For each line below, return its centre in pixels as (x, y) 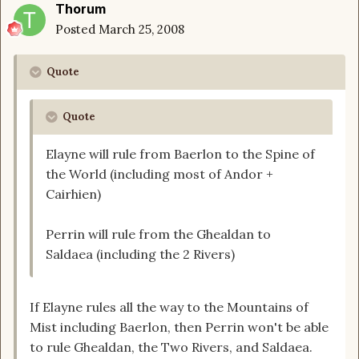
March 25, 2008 (141, 30)
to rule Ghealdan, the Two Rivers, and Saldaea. (173, 347)
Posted (77, 30)
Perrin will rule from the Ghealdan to (158, 234)
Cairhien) (73, 194)
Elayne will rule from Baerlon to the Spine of (180, 154)
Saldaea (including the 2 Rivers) (140, 254)
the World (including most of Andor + (159, 174)
